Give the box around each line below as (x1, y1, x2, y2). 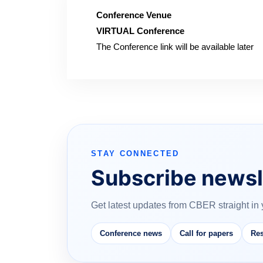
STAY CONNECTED (91, 149, 180, 158)
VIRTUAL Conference (96, 26, 184, 36)
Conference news (100, 229, 162, 238)
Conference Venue (96, 10, 171, 20)
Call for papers (180, 229, 233, 238)
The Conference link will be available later (96, 42, 254, 52)
